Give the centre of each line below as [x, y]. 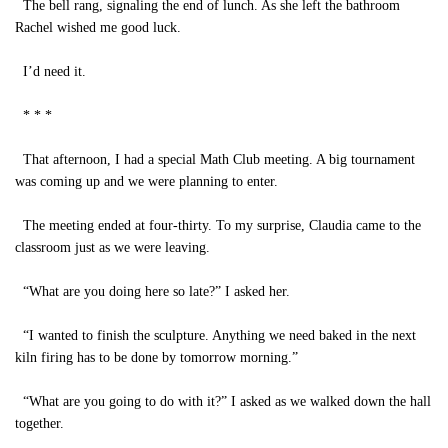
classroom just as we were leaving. [112, 247]
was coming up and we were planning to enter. [146, 181]
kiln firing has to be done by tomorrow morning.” [156, 357]
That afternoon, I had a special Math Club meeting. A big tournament [215, 159]
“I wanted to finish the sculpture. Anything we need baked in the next [215, 335]
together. [39, 423]
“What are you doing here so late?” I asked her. [152, 291]
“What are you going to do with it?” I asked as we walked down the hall [223, 401]
